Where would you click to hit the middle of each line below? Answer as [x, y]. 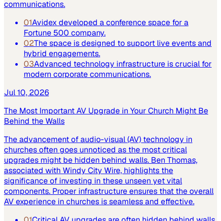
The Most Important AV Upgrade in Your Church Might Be [106, 110]
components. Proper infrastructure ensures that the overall [109, 191]
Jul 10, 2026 [26, 92]
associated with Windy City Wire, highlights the [89, 170]
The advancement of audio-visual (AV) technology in [98, 139]
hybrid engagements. [62, 53]
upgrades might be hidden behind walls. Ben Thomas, [101, 160]
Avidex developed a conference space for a [110, 22]
